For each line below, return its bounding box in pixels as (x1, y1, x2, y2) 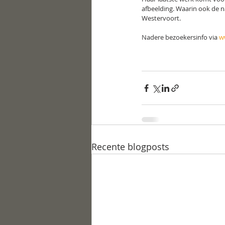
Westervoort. (142, 14, 181, 23)
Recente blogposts (91, 141, 169, 153)
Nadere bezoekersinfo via (142, 33, 219, 42)
